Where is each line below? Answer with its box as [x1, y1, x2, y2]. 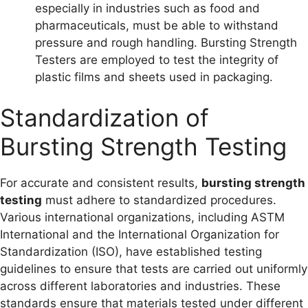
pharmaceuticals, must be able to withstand [35, 18, 278, 32]
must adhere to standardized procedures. [42, 193, 276, 208]
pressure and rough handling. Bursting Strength [35, 35, 297, 49]
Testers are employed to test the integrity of [35, 52, 278, 67]
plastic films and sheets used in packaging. [35, 69, 273, 84]
